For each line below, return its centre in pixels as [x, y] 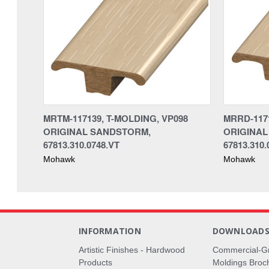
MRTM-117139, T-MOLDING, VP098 [116, 118]
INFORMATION [110, 231]
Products [96, 262]
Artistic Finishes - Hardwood [132, 249]
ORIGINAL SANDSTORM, [97, 131]
